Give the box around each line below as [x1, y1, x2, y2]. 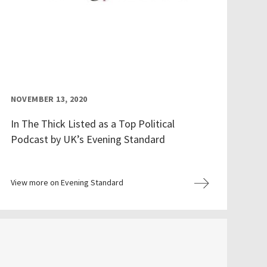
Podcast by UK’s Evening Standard [10, 132, 165, 147]
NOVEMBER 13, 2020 [10, 94, 88, 105]
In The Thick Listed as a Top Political [10, 117, 175, 131]
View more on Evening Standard [10, 177, 123, 188]
